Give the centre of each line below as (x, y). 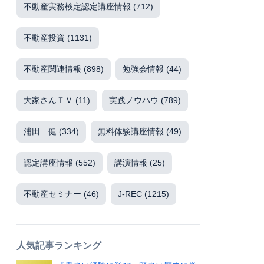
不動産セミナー (52, 194)
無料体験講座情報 (131, 131)
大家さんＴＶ (48, 100)
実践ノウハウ (134, 100)
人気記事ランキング (59, 245)
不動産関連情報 (52, 69)
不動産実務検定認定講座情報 (77, 6)
